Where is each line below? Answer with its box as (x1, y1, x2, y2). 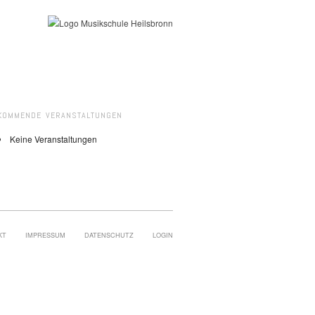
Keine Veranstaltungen (10, 133, 97, 145)
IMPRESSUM (25, 229, 65, 240)
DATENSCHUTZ (84, 229, 134, 240)
